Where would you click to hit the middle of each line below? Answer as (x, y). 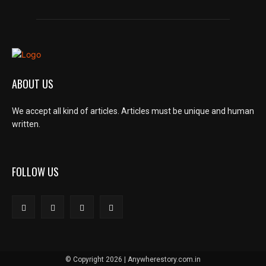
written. (26, 124)
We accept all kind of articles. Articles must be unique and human (133, 111)
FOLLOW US (35, 171)
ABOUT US (33, 83)
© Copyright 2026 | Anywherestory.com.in (133, 259)
